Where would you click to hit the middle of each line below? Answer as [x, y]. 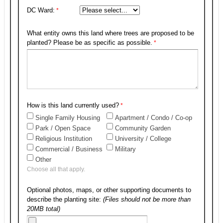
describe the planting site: [65, 199]
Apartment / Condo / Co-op [154, 118]
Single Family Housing [68, 118]
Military [125, 149]
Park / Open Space [63, 128]
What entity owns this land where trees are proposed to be [111, 33]
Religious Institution [64, 139]
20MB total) [45, 209]
